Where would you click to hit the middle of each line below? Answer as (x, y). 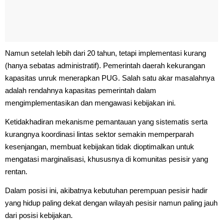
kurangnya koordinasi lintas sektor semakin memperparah (99, 134)
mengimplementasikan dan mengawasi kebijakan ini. (90, 103)
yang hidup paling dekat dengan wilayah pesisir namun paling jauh (111, 203)
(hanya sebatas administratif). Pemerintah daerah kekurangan (105, 65)
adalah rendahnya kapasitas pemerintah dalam (81, 90)
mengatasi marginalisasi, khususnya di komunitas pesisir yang (107, 159)
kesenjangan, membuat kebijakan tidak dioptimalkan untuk (100, 146)
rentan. (16, 171)
